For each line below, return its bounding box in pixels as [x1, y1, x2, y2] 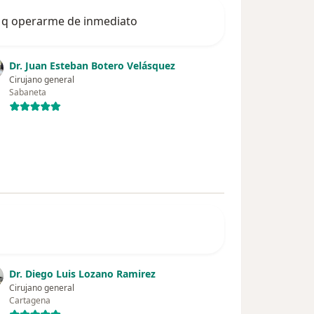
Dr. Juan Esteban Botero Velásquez [9, 59, 176, 73]
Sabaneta [9, 86, 47, 99]
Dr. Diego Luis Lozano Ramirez [9, 267, 156, 281]
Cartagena [9, 294, 51, 307]
